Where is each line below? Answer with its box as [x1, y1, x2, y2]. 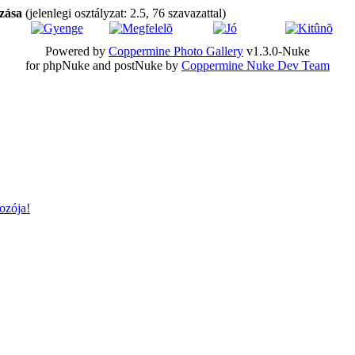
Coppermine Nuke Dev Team [181, 58, 330, 72]
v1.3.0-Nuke [243, 44, 310, 58]
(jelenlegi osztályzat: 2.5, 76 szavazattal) [25, 6, 226, 20]
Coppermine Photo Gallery [109, 44, 243, 58]
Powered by [45, 44, 109, 58]
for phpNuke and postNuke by [25, 58, 181, 72]
